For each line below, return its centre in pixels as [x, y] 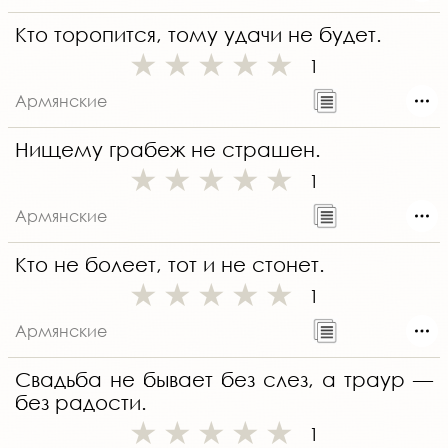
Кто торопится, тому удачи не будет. [198, 35]
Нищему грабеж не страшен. [168, 150]
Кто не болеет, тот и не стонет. [170, 265]
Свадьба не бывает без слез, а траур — [224, 380]
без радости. [81, 403]
